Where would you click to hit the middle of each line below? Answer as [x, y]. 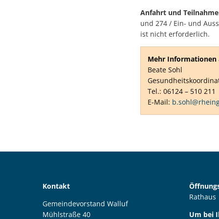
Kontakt [56, 186]
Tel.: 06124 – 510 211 [182, 91]
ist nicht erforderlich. [175, 34]
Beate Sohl [165, 70]
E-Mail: [160, 102]
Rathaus [203, 197]
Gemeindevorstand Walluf [85, 204]
